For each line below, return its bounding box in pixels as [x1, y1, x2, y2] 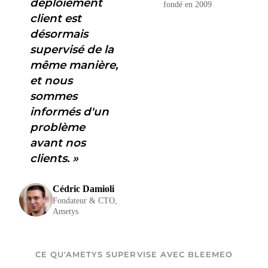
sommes [29, 89, 77, 103]
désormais [29, 27, 88, 41]
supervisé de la [29, 42, 114, 56]
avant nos [29, 136, 86, 150]
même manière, [29, 58, 118, 72]
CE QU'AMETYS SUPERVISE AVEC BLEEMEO [35, 249, 233, 259]
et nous [29, 74, 72, 87]
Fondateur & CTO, [53, 196, 117, 205]
